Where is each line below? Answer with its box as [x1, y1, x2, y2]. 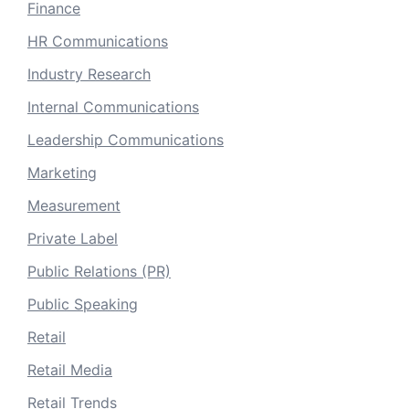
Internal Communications [27, 97, 199, 116]
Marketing [27, 163, 97, 182]
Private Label [27, 228, 118, 247]
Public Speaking [27, 294, 138, 313]
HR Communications [27, 31, 168, 50]
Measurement [27, 195, 121, 215]
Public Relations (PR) [27, 261, 171, 280]
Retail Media [27, 360, 112, 379]
